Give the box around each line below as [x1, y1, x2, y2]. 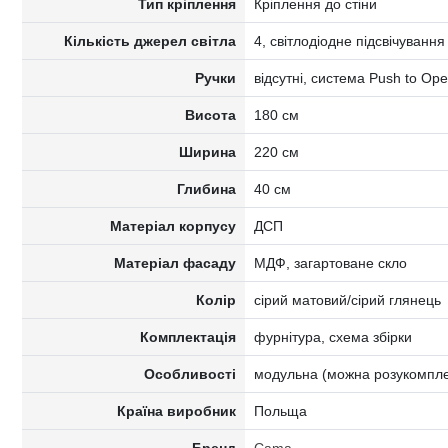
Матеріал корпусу [110, 218, 237, 234]
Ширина [179, 144, 237, 160]
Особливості [144, 366, 237, 382]
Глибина [177, 181, 237, 197]
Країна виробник [117, 403, 237, 419]
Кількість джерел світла [64, 33, 237, 49]
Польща [253, 403, 307, 419]
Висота [185, 107, 237, 123]
